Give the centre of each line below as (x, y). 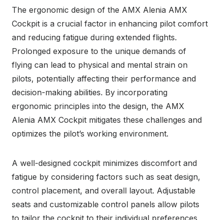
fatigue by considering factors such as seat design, (106, 177)
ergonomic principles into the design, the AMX (98, 106)
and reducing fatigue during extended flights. (94, 37)
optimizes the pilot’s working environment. (90, 133)
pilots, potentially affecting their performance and (104, 78)
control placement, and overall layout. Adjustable (104, 190)
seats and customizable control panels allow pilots (106, 204)
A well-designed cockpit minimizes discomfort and (104, 163)
